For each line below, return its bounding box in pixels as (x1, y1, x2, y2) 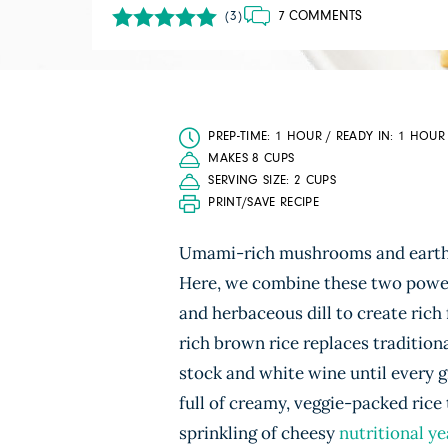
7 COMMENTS (277, 9, 362, 23)
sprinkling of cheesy (179, 422, 339, 444)
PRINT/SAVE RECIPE (208, 196, 319, 209)
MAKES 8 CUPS (208, 152, 295, 165)
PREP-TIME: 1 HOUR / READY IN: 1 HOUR (208, 130, 446, 143)
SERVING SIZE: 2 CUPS (208, 174, 336, 187)
